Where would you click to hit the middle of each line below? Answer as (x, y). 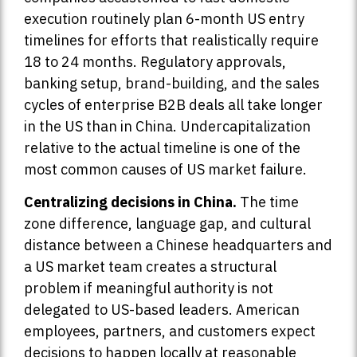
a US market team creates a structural (150, 267)
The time (268, 202)
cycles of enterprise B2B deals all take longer (173, 104)
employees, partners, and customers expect (170, 331)
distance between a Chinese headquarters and (178, 245)
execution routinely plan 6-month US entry (164, 18)
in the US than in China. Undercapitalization (167, 126)
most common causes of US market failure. (165, 169)
